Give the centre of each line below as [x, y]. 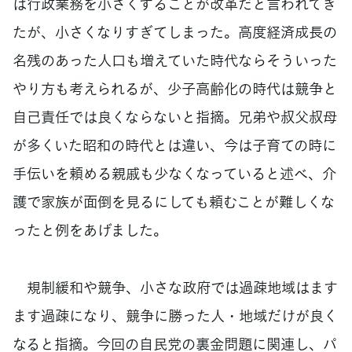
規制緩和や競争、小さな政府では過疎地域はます [175, 287]
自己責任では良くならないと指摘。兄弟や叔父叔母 [175, 116]
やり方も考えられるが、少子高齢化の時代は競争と [175, 88]
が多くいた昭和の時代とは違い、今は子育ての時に [174, 145]
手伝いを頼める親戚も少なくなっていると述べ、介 [174, 173]
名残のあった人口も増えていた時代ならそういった [175, 60]
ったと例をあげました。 [90, 229]
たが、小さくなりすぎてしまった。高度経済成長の [175, 31]
